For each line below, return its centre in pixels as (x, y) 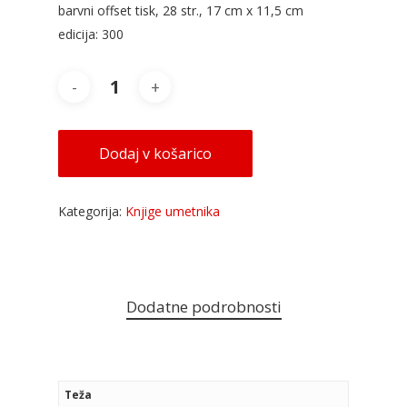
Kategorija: (92, 212)
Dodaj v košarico (155, 154)
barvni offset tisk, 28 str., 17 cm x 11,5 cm (181, 11)
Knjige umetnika (173, 212)
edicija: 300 (91, 35)
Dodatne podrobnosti (203, 307)
